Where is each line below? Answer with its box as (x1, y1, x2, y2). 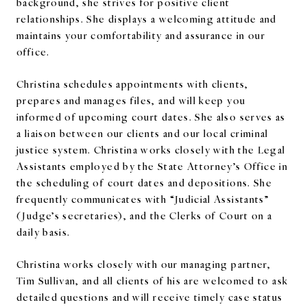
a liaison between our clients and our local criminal (16, 126, 269, 140)
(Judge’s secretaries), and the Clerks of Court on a (16, 208, 273, 222)
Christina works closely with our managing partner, (16, 257, 271, 271)
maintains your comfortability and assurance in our (16, 28, 266, 42)
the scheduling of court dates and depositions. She (16, 175, 273, 189)
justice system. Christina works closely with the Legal (16, 143, 286, 156)
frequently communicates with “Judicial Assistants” (16, 192, 270, 206)
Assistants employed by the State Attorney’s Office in (16, 159, 288, 173)
